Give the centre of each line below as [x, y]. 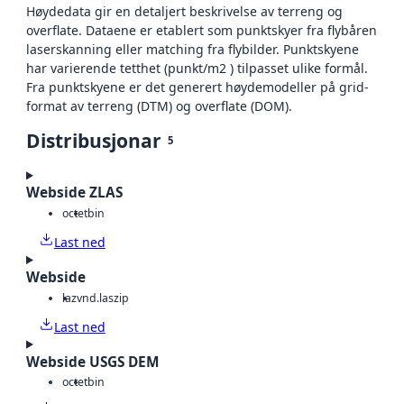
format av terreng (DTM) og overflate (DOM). [159, 106]
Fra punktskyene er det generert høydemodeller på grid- [197, 87]
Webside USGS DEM [93, 362]
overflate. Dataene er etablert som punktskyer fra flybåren [202, 31]
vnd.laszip [103, 298]
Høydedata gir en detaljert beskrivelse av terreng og [184, 12]
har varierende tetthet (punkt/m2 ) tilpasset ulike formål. [197, 69]
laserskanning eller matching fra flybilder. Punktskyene [193, 50]
